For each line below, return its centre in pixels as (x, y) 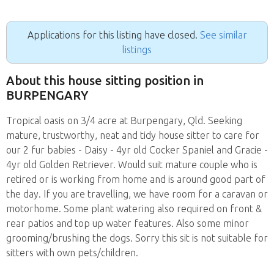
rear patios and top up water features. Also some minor (128, 223)
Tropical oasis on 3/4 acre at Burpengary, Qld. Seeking (124, 120)
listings (137, 49)
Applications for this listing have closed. (113, 35)
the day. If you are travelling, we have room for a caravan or (137, 194)
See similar (223, 35)
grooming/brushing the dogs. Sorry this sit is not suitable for (137, 238)
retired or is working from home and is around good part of (136, 179)
